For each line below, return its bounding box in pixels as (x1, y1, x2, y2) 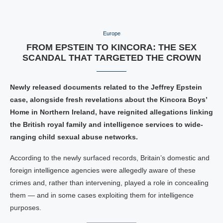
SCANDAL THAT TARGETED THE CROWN (22, 53, 201, 63)
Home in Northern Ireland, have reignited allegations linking (10, 108, 213, 116)
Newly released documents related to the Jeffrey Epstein (10, 83, 202, 91)
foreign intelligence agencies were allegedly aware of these (10, 166, 196, 174)
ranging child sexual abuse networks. (10, 133, 138, 141)
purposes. (10, 204, 41, 212)
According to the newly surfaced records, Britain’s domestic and (10, 154, 210, 162)
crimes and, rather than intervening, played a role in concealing (10, 179, 209, 187)
